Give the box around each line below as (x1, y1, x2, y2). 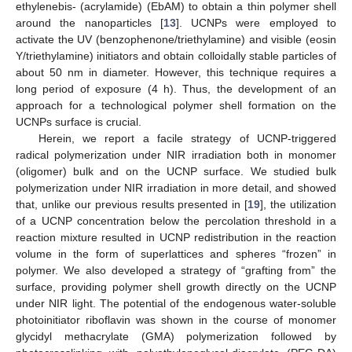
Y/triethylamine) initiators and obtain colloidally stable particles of (16, 49, 336, 62)
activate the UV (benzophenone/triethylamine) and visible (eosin (16, 32, 336, 46)
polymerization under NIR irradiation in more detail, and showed (16, 181, 336, 194)
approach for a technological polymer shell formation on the (16, 98, 336, 112)
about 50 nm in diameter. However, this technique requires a (16, 65, 336, 79)
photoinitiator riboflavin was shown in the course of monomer (16, 313, 336, 326)
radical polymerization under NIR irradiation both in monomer (16, 148, 336, 161)
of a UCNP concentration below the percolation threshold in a (16, 214, 336, 227)
